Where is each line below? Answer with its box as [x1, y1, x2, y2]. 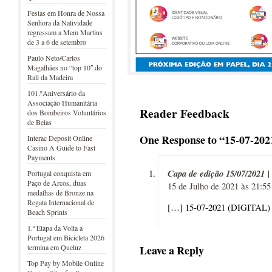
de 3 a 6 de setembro [27, 37, 86, 47]
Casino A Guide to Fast [27, 143, 95, 152]
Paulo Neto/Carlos [27, 53, 80, 63]
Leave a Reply [140, 242, 204, 259]
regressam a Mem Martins [27, 27, 103, 37]
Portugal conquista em [27, 168, 91, 178]
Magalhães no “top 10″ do [27, 63, 102, 72]
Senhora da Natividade [27, 18, 92, 27]
